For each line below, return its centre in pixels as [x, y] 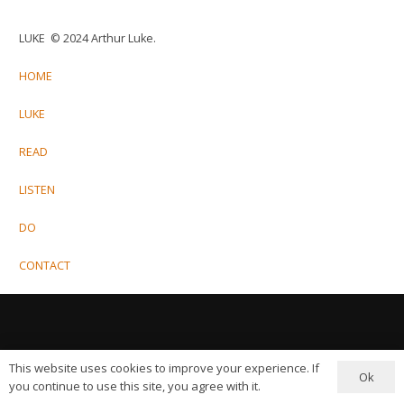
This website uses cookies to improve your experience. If [164, 368]
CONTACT [45, 266]
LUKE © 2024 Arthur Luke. [87, 39]
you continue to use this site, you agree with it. [135, 386]
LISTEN [37, 190]
